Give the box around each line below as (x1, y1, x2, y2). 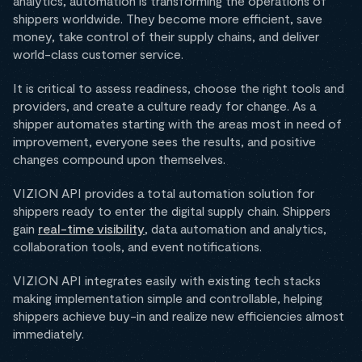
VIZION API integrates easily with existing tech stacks (13, 272, 321, 288)
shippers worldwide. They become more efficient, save (13, 11, 322, 27)
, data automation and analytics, (145, 221, 326, 237)
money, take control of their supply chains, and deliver (13, 28, 319, 44)
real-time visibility (38, 221, 145, 237)
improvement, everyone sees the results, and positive (13, 133, 316, 149)
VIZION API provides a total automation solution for (13, 185, 314, 201)
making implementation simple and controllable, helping (13, 290, 322, 306)
